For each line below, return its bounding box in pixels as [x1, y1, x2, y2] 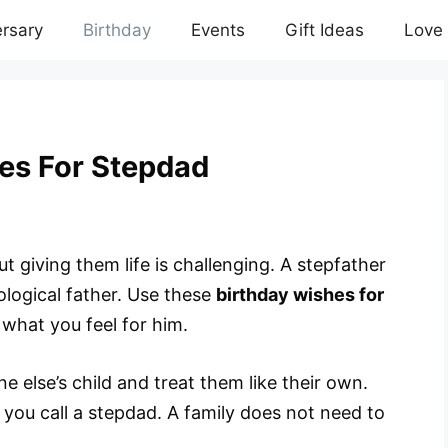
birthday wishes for [216, 283, 384, 305]
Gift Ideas [285, 20, 364, 40]
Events [191, 20, 245, 40]
